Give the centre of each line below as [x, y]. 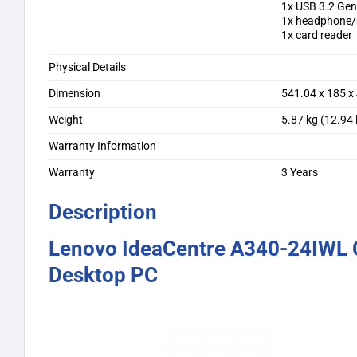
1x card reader [317, 35]
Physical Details [87, 67]
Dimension [75, 93]
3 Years [300, 172]
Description [103, 212]
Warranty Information [102, 146]
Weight [66, 120]
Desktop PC [103, 275]
